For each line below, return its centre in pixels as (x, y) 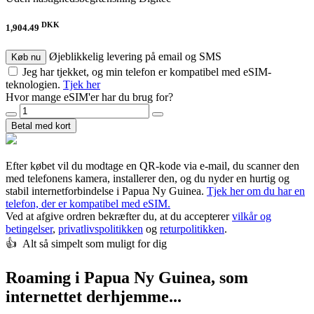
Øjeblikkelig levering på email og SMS (135, 56)
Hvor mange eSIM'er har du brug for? (89, 97)
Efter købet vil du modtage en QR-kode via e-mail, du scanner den (152, 165)
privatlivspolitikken (101, 228)
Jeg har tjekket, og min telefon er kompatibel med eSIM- (147, 71)
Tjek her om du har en (256, 191)
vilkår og (252, 216)
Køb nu (26, 57)
